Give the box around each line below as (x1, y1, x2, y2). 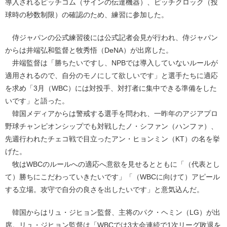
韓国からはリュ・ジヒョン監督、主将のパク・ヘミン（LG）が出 (5, 208, 220, 216)
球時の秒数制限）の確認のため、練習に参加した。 (5, 10, 168, 19)
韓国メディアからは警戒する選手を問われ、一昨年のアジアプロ (5, 109, 218, 118)
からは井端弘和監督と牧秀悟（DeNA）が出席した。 (5, 46, 173, 54)
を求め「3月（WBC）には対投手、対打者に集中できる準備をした (5, 84, 217, 92)
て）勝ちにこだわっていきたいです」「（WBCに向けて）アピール (5, 172, 220, 181)
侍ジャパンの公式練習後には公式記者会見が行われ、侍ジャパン (5, 33, 218, 42)
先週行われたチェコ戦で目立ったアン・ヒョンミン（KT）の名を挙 (5, 134, 220, 143)
